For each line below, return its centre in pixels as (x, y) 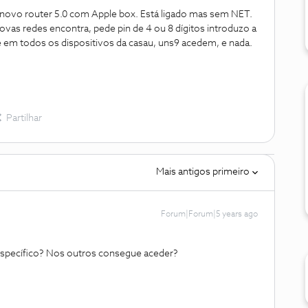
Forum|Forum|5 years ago (209, 214)
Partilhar (24, 118)
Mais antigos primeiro (203, 172)
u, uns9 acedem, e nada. (201, 43)
